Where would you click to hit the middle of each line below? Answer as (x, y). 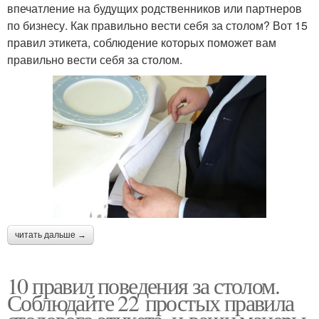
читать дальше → (51, 235)
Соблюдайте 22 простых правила (151, 302)
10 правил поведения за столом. (143, 285)
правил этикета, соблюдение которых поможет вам (142, 43)
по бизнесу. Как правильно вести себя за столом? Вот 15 (157, 26)
